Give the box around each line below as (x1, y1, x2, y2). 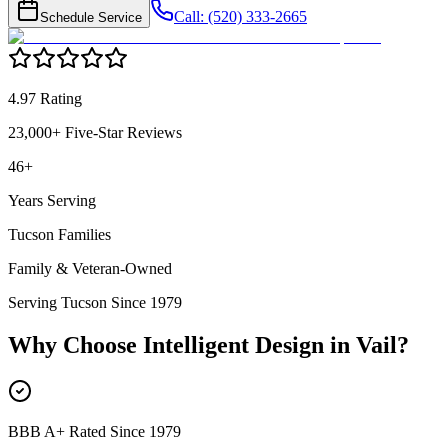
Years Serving (8, 192, 96, 210)
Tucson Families (8, 226, 111, 244)
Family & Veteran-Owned (8, 260, 172, 278)
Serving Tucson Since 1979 (8, 294, 182, 312)
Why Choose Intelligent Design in (8, 332, 356, 359)
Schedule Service (40, 10, 142, 26)
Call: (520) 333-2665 (174, 8, 307, 26)
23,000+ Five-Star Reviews (8, 124, 182, 142)
